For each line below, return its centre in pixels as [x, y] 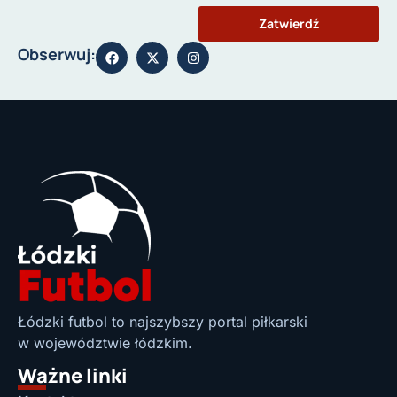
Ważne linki [73, 376]
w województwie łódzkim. [105, 343]
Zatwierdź [289, 24]
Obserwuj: [57, 54]
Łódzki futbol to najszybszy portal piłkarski [163, 321]
